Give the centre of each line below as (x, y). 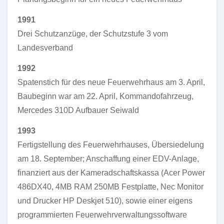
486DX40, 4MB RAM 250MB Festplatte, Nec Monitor (110, 187)
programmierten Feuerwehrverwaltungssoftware (102, 215)
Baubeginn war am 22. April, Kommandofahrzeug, (105, 96)
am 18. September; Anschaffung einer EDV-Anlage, (108, 159)
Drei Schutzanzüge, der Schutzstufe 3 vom (93, 34)
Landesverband (45, 48)
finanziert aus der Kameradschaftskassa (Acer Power (111, 173)
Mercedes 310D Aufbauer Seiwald (78, 110)
